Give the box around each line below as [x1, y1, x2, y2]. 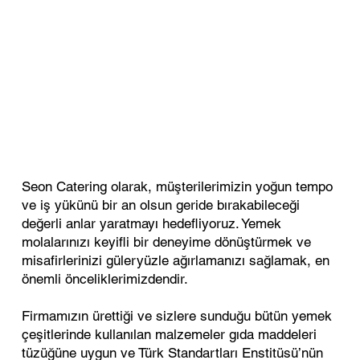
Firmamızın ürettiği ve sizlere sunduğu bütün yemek [21, 307, 332, 324]
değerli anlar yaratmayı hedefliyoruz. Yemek [21, 215, 281, 231]
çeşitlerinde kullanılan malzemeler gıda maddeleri [21, 325, 317, 342]
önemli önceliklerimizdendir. [21, 270, 188, 287]
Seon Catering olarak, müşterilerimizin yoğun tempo [21, 178, 333, 194]
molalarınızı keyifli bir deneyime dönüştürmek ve [21, 233, 311, 250]
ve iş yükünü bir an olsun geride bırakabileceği [21, 196, 300, 213]
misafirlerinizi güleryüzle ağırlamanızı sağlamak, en [21, 252, 329, 268]
